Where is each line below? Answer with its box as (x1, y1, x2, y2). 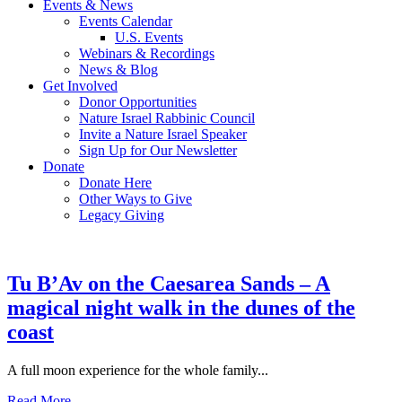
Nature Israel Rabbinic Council (79, 110, 255, 126)
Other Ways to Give (79, 191, 192, 206)
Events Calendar (79, 13, 172, 29)
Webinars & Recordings (79, 46, 214, 61)
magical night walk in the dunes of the (7, 295, 355, 319)
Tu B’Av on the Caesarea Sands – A (7, 271, 330, 295)
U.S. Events (115, 30, 183, 45)
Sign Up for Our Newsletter (79, 143, 237, 158)
